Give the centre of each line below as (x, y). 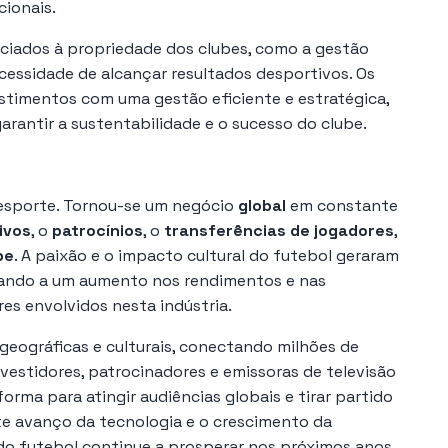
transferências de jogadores (279, 230)
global (262, 205)
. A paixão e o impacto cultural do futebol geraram (206, 255)
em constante (342, 205)
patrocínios (97, 230)
